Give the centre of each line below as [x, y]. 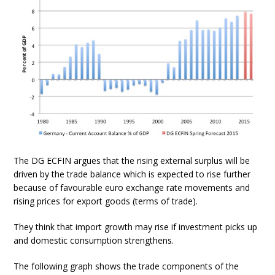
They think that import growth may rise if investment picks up [136, 227]
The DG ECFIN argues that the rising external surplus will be [132, 160]
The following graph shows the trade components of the [126, 266]
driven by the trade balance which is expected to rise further [132, 174]
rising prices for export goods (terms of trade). [106, 201]
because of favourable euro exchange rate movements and [132, 187]
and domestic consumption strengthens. [94, 240]
